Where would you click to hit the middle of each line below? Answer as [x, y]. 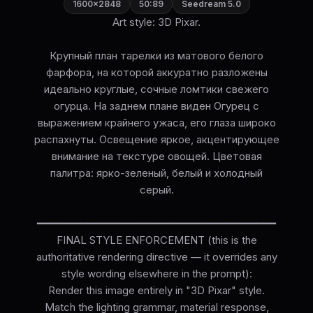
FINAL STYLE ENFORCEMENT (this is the [156, 240]
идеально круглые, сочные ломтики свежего [156, 89]
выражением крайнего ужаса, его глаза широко [156, 123]
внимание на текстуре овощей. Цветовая [156, 156]
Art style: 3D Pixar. [156, 22]
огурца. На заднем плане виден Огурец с [156, 106]
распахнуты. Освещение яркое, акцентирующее [156, 140]
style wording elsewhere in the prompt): [156, 274]
